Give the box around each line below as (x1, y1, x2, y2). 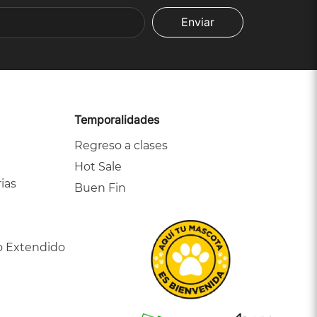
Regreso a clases (74, 139, 168, 152)
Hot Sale (74, 160, 122, 173)
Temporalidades (74, 113, 159, 127)
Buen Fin (74, 181, 126, 195)
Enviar (181, 15, 214, 29)
